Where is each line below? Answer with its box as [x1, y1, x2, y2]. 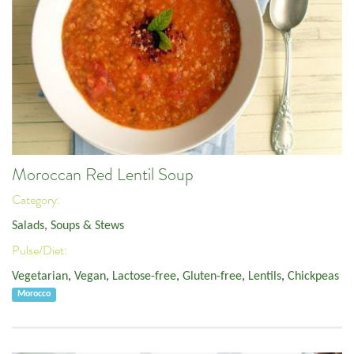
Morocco [17, 289, 51, 299]
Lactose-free [112, 269, 176, 283]
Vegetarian [12, 269, 68, 283]
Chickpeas [288, 269, 339, 283]
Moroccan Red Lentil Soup [12, 163, 194, 186]
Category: [12, 192, 62, 209]
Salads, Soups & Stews [12, 219, 124, 232]
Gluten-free [183, 269, 242, 283]
